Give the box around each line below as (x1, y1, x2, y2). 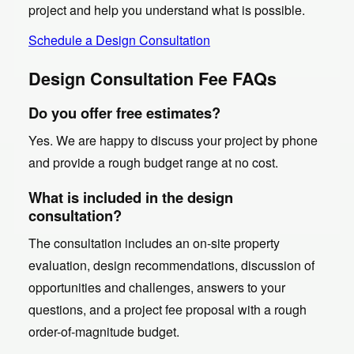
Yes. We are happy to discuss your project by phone (28, 130, 318, 149)
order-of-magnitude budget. (28, 322, 179, 341)
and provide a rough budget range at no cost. (28, 153, 278, 171)
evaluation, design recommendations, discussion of (28, 255, 314, 274)
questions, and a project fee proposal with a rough (28, 299, 307, 318)
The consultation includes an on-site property (28, 233, 280, 252)
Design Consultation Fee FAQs (28, 66, 277, 91)
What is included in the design (28, 186, 233, 208)
